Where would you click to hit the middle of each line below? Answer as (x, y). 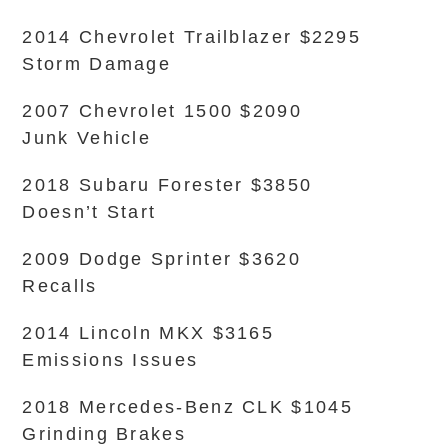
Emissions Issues (110, 360)
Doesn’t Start (89, 212)
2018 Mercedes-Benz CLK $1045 (187, 407)
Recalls (60, 286)
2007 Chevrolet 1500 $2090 (162, 111)
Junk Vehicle (87, 138)
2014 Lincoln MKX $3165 (148, 333)
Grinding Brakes (104, 434)
